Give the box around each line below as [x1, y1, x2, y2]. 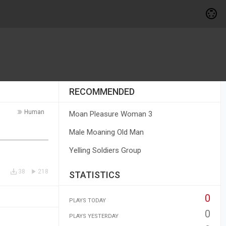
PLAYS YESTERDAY [69, 213, 119, 219]
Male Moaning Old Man [69, 128, 144, 137]
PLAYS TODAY [69, 197, 106, 204]
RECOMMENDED [69, 86, 135, 97]
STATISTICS [69, 169, 120, 180]
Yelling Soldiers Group [69, 146, 141, 155]
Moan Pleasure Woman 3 [69, 109, 152, 119]
